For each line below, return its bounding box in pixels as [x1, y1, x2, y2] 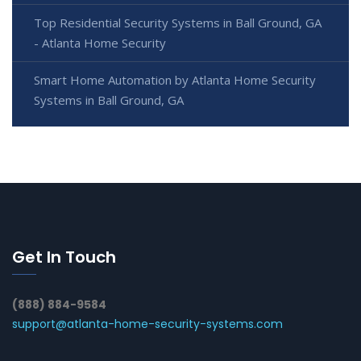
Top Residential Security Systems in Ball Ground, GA [34, 14, 322, 31]
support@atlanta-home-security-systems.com [12, 315, 283, 332]
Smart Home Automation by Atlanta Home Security [34, 71, 316, 88]
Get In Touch [12, 245, 116, 268]
